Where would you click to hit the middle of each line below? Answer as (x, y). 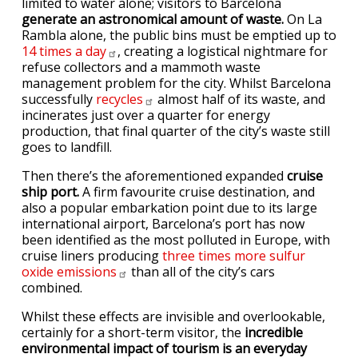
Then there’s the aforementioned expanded (154, 176)
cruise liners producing (92, 256)
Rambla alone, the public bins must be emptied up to (179, 35)
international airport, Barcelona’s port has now (163, 224)
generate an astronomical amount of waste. (153, 19)
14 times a (54, 51)
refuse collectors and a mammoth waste (141, 67)
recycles (119, 99)
